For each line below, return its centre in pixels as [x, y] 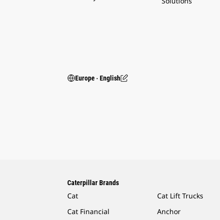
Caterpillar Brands [93, 182]
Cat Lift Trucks [180, 195]
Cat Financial [88, 211]
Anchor [169, 211]
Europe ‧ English [98, 78]
